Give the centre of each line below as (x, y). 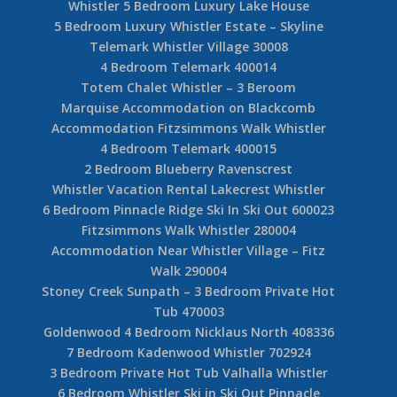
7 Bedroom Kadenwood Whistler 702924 (188, 352)
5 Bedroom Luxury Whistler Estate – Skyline (188, 26)
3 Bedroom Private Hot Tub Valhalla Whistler (188, 372)
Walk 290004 (188, 270)
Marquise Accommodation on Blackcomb (189, 107)
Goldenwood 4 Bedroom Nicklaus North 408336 (188, 331)
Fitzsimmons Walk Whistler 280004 (188, 230)
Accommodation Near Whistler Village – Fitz (189, 250)
